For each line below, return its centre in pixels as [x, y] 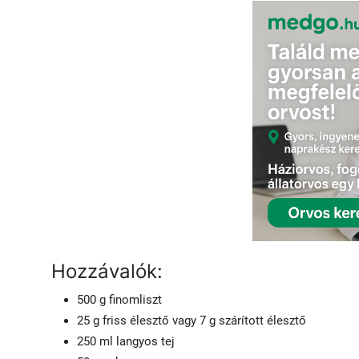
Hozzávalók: [107, 272]
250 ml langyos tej [126, 342]
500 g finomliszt [119, 300]
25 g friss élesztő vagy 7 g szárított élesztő [192, 321]
